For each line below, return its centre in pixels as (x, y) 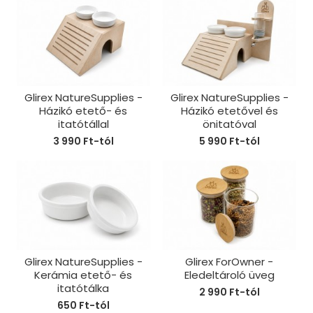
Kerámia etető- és (83, 275)
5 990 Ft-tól (229, 141)
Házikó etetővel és (229, 111)
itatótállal (83, 124)
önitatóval (229, 124)
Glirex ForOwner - (230, 261)
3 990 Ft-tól (83, 141)
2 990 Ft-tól (229, 292)
